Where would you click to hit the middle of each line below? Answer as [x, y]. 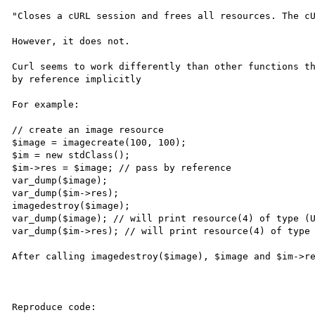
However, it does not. [71, 41]
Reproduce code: [54, 307]
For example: [46, 104]
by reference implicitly [77, 79]
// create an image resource [88, 129]
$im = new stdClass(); [71, 155]
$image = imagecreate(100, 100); [99, 142]
